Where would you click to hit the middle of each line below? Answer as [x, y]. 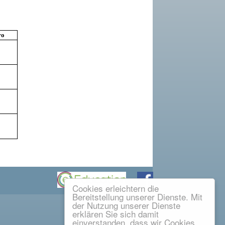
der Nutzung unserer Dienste [126, 205]
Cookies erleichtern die [116, 188]
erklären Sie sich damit [116, 214]
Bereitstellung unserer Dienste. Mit [137, 197]
